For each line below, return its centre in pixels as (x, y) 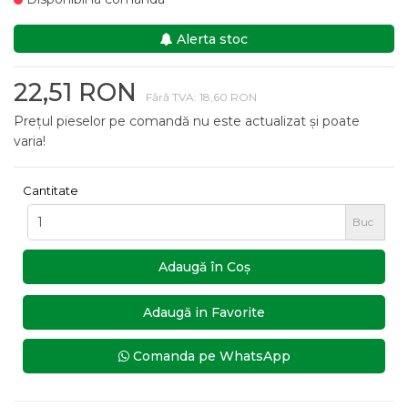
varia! (30, 141)
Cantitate (51, 190)
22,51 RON (75, 92)
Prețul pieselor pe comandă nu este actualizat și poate (187, 121)
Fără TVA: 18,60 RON (201, 97)
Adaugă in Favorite (204, 312)
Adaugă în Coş (204, 267)
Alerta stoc (210, 39)
